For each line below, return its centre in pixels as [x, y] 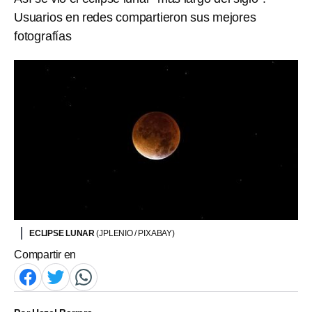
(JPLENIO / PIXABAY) [135, 233]
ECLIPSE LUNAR [63, 233]
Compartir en [45, 254]
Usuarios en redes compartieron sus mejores [135, 17]
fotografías [43, 36]
